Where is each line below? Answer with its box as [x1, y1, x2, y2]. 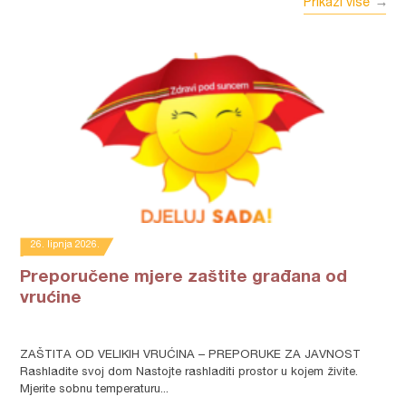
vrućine [20, 290, 82, 307]
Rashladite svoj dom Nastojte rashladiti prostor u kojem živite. [20, 367, 359, 379]
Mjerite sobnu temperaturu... [20, 384, 169, 396]
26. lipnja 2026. [31, 240, 101, 250]
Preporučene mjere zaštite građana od [20, 269, 348, 286]
